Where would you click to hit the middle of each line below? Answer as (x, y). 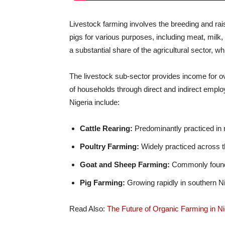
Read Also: (88, 208)
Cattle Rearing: (106, 128)
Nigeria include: (94, 102)
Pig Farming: (102, 182)
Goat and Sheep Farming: (125, 164)
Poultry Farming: (109, 146)
